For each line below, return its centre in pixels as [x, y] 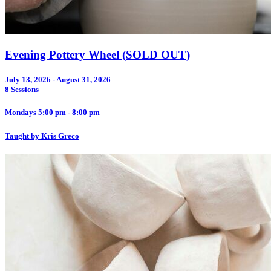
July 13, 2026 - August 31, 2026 [58, 80]
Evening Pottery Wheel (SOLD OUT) [97, 55]
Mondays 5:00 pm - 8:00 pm [52, 113]
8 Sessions [22, 90]
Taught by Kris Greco [42, 135]
